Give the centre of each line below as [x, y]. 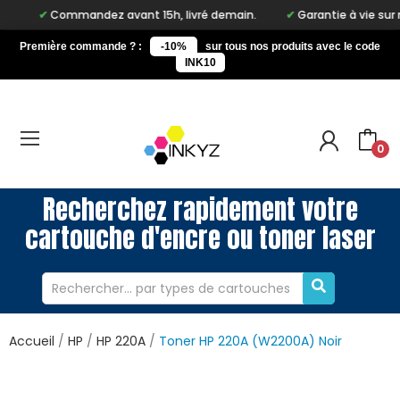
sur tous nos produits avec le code [293, 46]
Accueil [32, 342]
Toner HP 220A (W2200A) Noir [250, 342]
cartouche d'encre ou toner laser [200, 239]
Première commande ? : [81, 46]
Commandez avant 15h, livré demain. [117, 15]
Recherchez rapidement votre [200, 210]
